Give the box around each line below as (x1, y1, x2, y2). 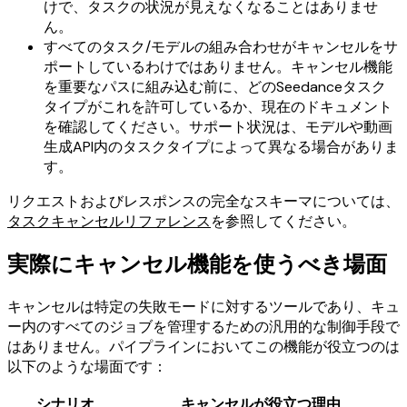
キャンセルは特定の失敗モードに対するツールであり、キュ (7, 297, 400, 317)
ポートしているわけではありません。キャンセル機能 (44, 57, 392, 77)
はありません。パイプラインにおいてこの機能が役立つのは (7, 337, 400, 357)
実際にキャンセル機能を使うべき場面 (7, 250, 387, 279)
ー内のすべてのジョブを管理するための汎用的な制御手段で (7, 317, 400, 337)
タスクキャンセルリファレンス (7, 212, 211, 232)
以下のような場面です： (7, 357, 167, 377)
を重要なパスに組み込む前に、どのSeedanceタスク (44, 77, 386, 97)
